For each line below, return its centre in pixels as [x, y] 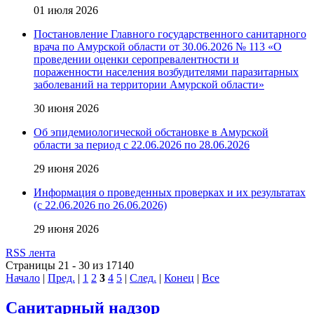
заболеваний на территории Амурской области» [149, 84]
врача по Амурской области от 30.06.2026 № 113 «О [158, 47]
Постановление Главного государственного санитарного [170, 34]
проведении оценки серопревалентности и [136, 59]
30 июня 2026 [66, 108]
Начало [23, 278]
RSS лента [30, 253]
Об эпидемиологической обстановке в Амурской [151, 132]
